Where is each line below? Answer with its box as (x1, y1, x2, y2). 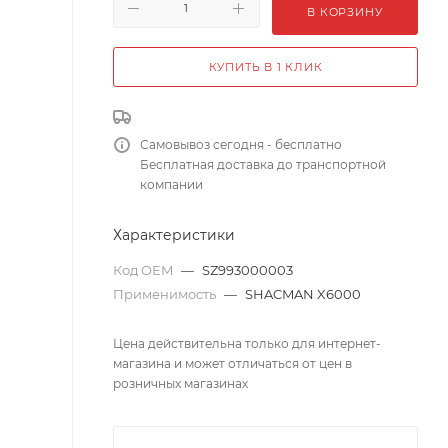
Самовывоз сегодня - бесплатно (140, 137, 342, 152)
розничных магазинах (113, 376, 248, 391)
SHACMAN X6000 (245, 286, 361, 302)
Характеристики (113, 226, 235, 244)
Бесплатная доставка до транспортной (140, 157, 386, 172)
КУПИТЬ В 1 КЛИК (208, 60, 323, 74)
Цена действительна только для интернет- (113, 336, 381, 351)
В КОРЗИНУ (307, 5, 383, 19)
